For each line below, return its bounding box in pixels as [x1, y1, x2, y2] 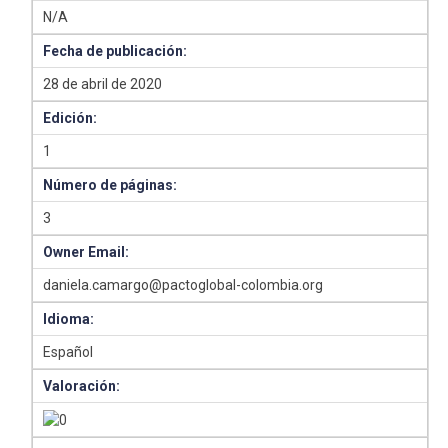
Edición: [43, 110, 98, 126]
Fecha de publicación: [43, 43, 188, 59]
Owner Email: [43, 244, 130, 260]
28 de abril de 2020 [43, 76, 163, 92]
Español [43, 344, 94, 360]
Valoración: [43, 378, 121, 394]
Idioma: [43, 311, 95, 327]
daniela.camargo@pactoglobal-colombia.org [43, 277, 324, 293]
